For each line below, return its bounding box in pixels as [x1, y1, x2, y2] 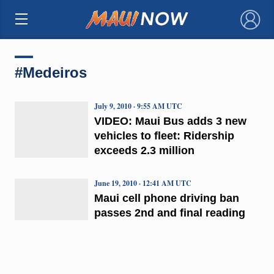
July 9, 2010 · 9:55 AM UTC [94, 100, 182, 111]
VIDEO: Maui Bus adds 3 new [94, 114, 246, 127]
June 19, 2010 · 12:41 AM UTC [94, 177, 191, 188]
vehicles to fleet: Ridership [94, 129, 234, 142]
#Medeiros [14, 64, 87, 81]
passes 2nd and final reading [94, 206, 245, 219]
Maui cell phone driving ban [94, 191, 239, 204]
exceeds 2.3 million [94, 144, 194, 157]
